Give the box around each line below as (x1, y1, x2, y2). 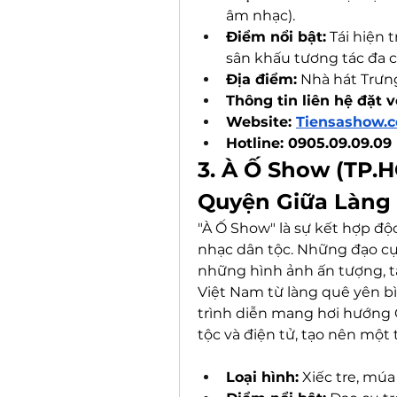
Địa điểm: (226, 71, 297, 88)
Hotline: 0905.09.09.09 (226, 135, 392, 152)
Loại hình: (226, 369, 299, 385)
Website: (226, 113, 296, 130)
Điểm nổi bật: (226, 28, 326, 45)
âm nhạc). (226, 7, 295, 24)
